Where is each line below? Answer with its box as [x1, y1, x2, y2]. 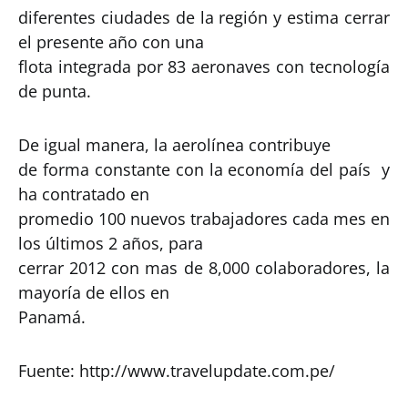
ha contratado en [18, 182, 149, 205]
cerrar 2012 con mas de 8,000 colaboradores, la [18, 256, 390, 279]
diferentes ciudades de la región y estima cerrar [18, 5, 390, 28]
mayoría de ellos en [18, 280, 169, 303]
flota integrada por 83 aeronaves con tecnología [18, 55, 390, 77]
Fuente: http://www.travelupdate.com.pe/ [18, 359, 335, 382]
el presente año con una [18, 30, 204, 53]
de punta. [18, 79, 91, 102]
